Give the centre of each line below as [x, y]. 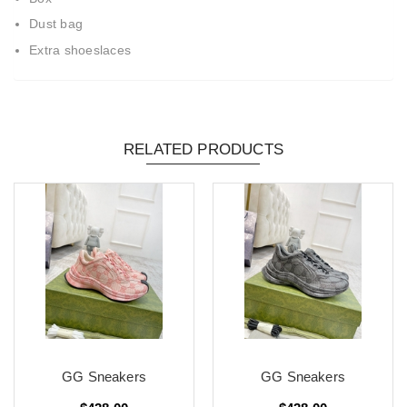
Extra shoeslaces [82, 50]
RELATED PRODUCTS [203, 149]
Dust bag [56, 24]
